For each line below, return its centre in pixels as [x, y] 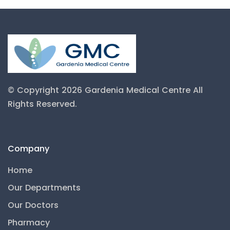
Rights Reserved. [42, 104]
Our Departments [44, 188]
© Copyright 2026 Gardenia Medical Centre [100, 90]
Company [28, 149]
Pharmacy [29, 223]
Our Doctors [33, 205]
